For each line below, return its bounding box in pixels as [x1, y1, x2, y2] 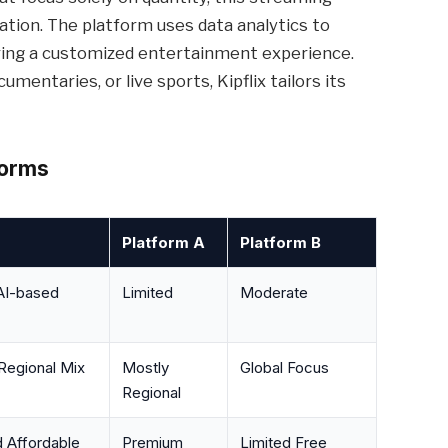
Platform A [121, 233, 205, 253]
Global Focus [239, 358, 329, 378]
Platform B [239, 233, 321, 253]
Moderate [239, 283, 308, 303]
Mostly [121, 358, 169, 378]
